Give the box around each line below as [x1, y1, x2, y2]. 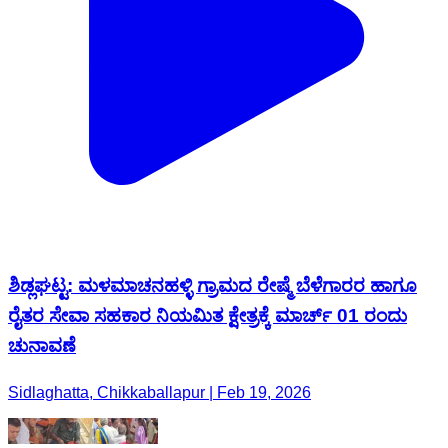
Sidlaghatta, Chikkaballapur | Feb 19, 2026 [8, 384, 311, 402]
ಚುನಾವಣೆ [8, 335, 76, 357]
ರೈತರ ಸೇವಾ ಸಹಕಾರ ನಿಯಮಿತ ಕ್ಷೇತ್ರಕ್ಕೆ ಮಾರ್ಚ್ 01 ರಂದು [8, 305, 407, 327]
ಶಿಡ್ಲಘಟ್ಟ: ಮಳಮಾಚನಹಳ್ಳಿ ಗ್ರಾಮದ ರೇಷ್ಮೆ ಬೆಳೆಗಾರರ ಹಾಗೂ [8, 275, 417, 297]
